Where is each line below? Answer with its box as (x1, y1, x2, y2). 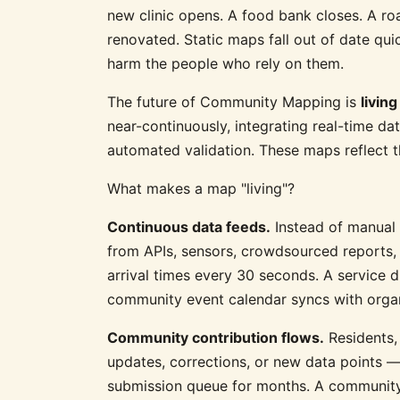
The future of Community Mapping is (107, 92, 361, 111)
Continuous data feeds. (107, 217, 271, 236)
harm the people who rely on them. (107, 54, 344, 72)
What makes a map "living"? (107, 179, 295, 197)
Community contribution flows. (107, 328, 324, 346)
